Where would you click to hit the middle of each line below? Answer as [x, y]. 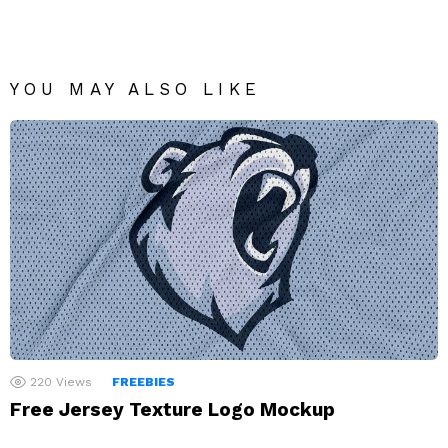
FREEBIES [143, 382]
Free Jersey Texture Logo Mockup [172, 410]
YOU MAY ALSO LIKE [135, 88]
